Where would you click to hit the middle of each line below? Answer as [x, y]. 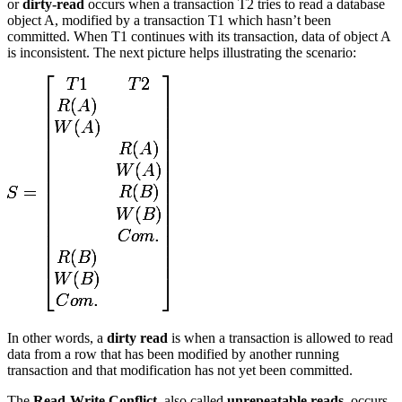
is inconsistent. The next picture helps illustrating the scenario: [182, 53]
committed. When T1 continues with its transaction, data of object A [199, 37]
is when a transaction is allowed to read [280, 338]
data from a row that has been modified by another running [173, 354]
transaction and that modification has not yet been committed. [180, 371]
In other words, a [57, 338]
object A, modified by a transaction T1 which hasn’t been [169, 21]
